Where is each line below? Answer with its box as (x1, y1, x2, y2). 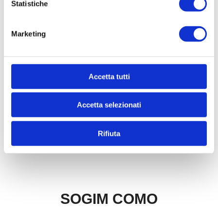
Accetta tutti (88, 72, 130, 81)
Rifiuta (98, 129, 120, 138)
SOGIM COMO (60, 191, 158, 207)
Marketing (11, 29, 46, 38)
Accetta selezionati (77, 100, 141, 109)
